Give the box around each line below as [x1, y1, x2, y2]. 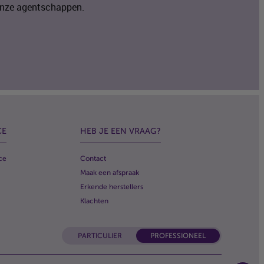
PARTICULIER [78, 232, 122, 240]
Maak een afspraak [80, 169, 139, 177]
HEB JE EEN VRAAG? [80, 127, 161, 136]
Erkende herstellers [80, 183, 143, 191]
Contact [80, 154, 106, 163]
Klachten [80, 197, 108, 205]
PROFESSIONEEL [150, 232, 206, 240]
